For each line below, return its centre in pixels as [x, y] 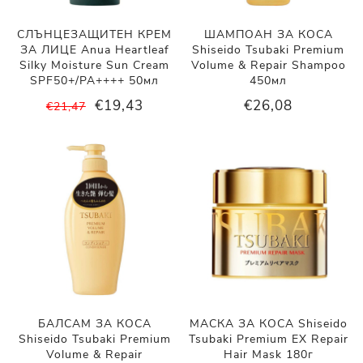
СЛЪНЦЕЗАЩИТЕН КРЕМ [95, 35]
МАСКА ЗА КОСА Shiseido [268, 323]
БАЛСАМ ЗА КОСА [94, 323]
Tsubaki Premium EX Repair [268, 339]
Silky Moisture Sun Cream [95, 66]
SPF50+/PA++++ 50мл [95, 81]
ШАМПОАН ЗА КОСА [268, 35]
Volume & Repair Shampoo [268, 66]
